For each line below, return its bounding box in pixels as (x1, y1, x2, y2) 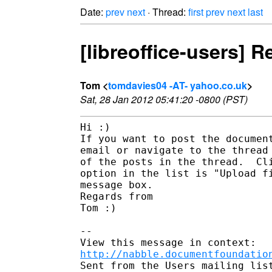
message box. (80, 178, 153, 191)
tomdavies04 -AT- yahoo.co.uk (108, 78, 247, 92)
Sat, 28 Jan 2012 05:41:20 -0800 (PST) (80, 92, 248, 106)
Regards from (80, 190, 153, 202)
